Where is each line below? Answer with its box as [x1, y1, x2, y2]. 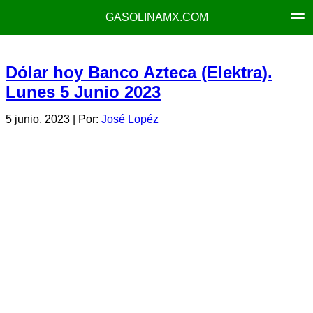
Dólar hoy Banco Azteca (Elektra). [6, 63, 272, 82]
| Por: [70, 113, 101, 126]
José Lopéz [101, 113, 159, 126]
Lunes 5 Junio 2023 [6, 82, 161, 101]
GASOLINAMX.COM [105, 11, 208, 23]
